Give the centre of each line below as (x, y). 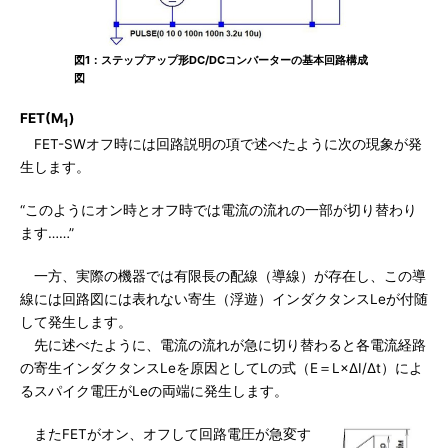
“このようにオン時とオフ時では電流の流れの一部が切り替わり (218, 209)
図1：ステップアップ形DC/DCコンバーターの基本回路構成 (221, 60)
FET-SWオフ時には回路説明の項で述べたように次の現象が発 (221, 143)
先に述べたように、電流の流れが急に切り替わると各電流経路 (223, 344)
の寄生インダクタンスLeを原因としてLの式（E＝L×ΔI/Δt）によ (221, 367)
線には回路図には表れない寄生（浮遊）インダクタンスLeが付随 (224, 298)
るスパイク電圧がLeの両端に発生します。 (154, 390)
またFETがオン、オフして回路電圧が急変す (165, 433)
